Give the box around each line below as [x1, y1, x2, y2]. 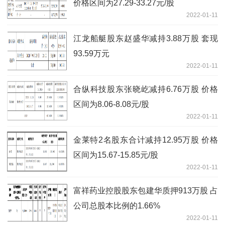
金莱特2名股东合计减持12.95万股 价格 [73, 136, 218, 145]
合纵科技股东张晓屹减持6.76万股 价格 [73, 85, 218, 94]
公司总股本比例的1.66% [73, 201, 160, 210]
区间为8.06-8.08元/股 [73, 100, 149, 109]
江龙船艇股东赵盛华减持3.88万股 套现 [73, 34, 218, 43]
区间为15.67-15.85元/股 [73, 151, 158, 160]
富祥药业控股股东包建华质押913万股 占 [73, 186, 218, 195]
